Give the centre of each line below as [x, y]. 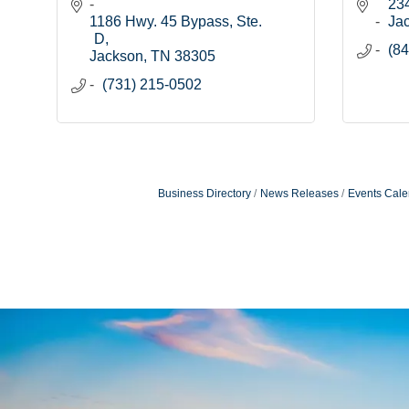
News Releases [299, 194]
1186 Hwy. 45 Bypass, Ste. [176, 22]
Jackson [116, 57]
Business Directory [204, 194]
